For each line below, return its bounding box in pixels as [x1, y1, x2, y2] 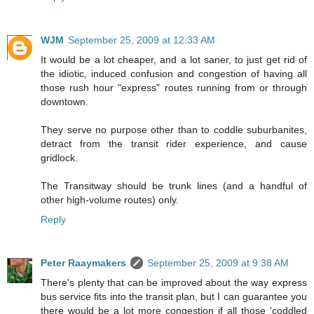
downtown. [41, 95, 88, 107]
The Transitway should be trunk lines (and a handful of [41, 179, 307, 191]
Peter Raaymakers [41, 257, 126, 268]
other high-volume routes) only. [41, 193, 179, 205]
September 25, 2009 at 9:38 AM [147, 257, 289, 268]
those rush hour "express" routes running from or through [41, 81, 307, 93]
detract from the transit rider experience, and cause [41, 137, 307, 149]
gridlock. [41, 151, 78, 163]
